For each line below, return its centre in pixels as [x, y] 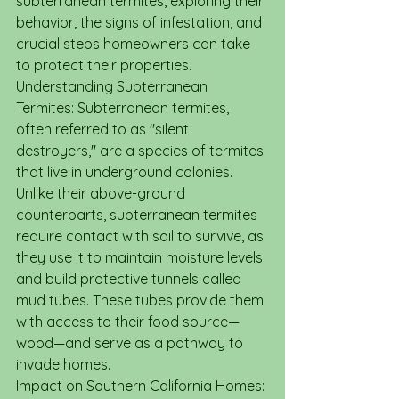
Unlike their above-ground [102, 193]
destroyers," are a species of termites [142, 151]
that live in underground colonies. [126, 172]
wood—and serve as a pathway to [131, 343]
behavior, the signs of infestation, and [141, 22]
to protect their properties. [104, 65]
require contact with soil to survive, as [142, 236]
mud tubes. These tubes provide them [142, 300]
